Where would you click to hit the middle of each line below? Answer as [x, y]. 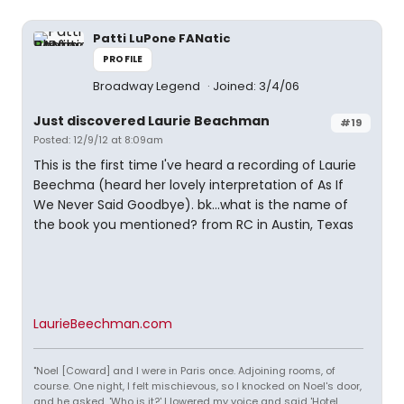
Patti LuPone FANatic [162, 38]
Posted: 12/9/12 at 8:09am [98, 140]
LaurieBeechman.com [103, 324]
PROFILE [123, 59]
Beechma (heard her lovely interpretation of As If [188, 185]
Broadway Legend [148, 86]
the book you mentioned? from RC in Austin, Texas [193, 225]
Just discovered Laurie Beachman [151, 121]
